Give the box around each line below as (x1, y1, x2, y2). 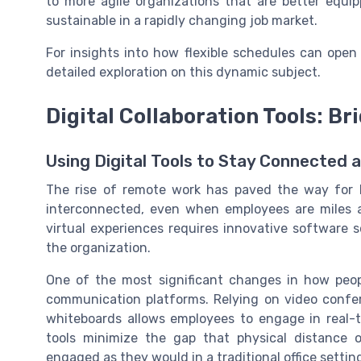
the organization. (46, 239, 151, 255)
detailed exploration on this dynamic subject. (46, 64, 321, 81)
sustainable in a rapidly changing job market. (46, 13, 317, 29)
